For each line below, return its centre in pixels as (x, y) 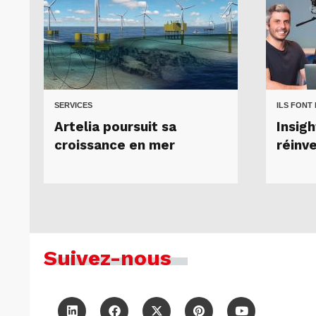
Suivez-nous (108, 257)
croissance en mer (115, 145)
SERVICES (73, 105)
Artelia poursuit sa (115, 127)
